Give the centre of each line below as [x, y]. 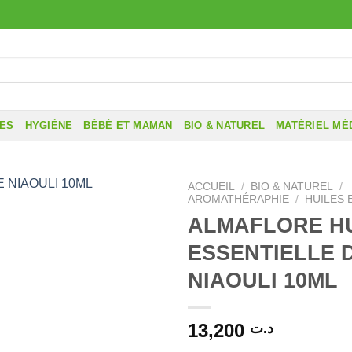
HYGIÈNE [49, 125]
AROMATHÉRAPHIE [238, 199]
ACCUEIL [211, 187]
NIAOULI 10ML [263, 280]
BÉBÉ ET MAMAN [128, 125]
